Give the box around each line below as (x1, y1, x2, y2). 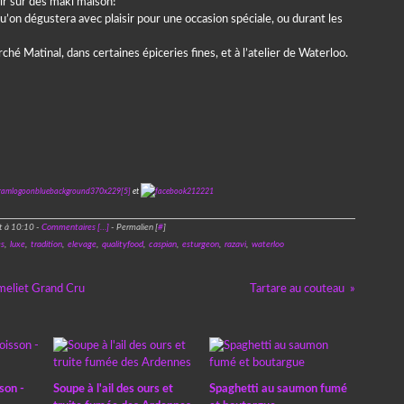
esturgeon (181, 240, 219, 249)
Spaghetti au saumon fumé (208, 383, 347, 395)
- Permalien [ (108, 223, 158, 232)
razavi (224, 240, 246, 249)
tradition (30, 240, 62, 249)
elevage (67, 240, 96, 249)
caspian (148, 240, 177, 249)
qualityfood (101, 240, 143, 249)
